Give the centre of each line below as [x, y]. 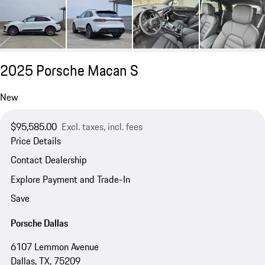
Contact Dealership [49, 160]
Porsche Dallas [39, 223]
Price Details [35, 141]
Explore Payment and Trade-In [70, 179]
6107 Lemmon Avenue [54, 246]
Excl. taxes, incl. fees [102, 127]
